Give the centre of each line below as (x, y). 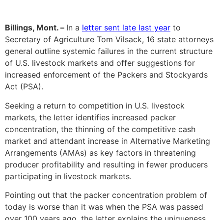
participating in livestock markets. (68, 176)
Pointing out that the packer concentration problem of (106, 195)
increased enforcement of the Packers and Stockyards (106, 75)
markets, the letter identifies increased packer (90, 117)
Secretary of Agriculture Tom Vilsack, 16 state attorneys (109, 40)
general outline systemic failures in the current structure (109, 51)
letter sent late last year (126, 28)
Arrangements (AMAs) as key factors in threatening (100, 152)
